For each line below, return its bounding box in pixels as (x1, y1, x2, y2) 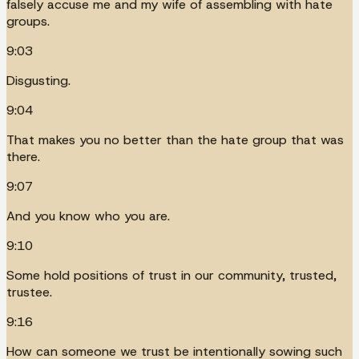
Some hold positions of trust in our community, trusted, (6, 266, 337, 284)
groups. (6, 12, 50, 30)
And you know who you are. (6, 207, 170, 224)
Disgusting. (6, 71, 71, 89)
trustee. (6, 283, 52, 301)
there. (6, 147, 40, 165)
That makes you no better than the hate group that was (6, 131, 344, 148)
